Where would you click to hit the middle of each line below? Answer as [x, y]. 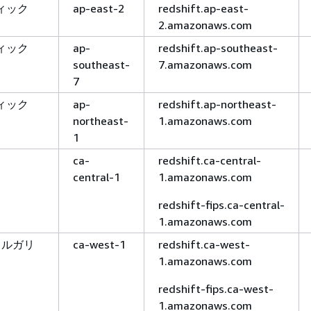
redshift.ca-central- [210, 160]
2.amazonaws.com [205, 25]
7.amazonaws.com [205, 64]
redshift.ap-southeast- [218, 48]
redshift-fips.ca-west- [216, 288]
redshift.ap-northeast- [217, 104]
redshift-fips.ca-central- [221, 204]
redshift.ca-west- [204, 244]
